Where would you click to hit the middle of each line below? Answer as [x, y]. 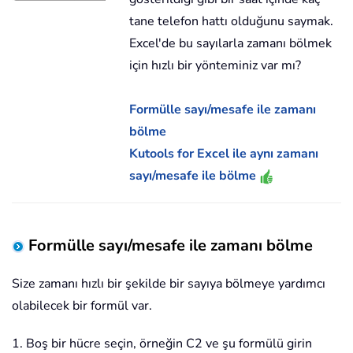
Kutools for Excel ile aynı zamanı [224, 154]
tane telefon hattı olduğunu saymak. [232, 22]
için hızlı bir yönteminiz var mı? [216, 66]
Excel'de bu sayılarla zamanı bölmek [231, 44]
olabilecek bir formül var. [82, 306]
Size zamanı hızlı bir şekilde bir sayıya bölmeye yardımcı [169, 284]
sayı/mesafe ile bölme [195, 176]
